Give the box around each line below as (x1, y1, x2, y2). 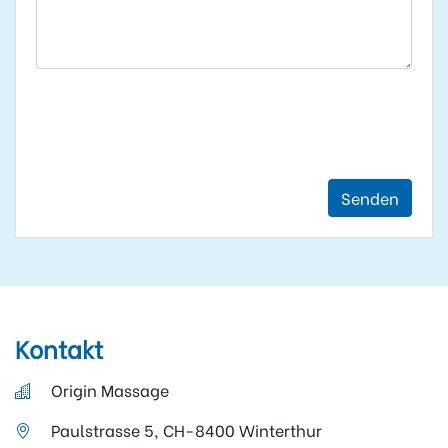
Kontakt (15, 329, 103, 365)
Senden (341, 185, 399, 209)
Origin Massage (51, 377, 169, 401)
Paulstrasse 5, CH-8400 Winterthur (51, 417, 322, 441)
